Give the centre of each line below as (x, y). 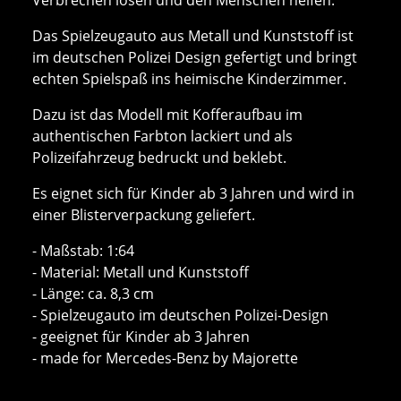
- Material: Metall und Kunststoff (141, 272)
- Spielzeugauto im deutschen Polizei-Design (180, 315)
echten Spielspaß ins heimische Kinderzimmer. (189, 78)
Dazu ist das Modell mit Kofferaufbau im (167, 114)
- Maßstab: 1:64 (83, 250)
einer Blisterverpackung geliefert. (144, 214)
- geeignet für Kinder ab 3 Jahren (141, 336)
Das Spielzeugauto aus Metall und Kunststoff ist (193, 35)
